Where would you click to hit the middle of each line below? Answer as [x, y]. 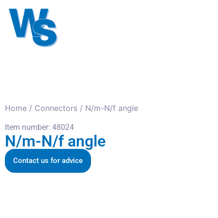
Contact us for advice [48, 161]
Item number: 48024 [39, 127]
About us [96, 38]
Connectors [56, 108]
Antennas [97, 16]
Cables [158, 16]
